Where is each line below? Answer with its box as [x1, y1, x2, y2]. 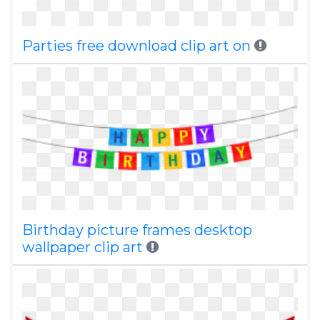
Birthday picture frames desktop [22, 221, 252, 239]
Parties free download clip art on [22, 37, 254, 54]
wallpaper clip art [22, 239, 143, 256]
